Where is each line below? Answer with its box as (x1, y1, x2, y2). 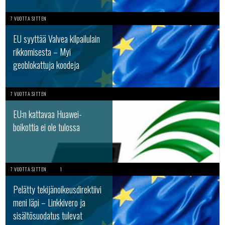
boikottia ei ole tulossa (13, 121, 80, 134)
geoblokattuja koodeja (13, 58, 79, 71)
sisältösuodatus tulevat (13, 209, 82, 222)
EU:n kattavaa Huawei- (13, 107, 82, 121)
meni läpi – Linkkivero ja (13, 196, 85, 209)
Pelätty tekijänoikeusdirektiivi (13, 183, 101, 196)
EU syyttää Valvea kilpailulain (13, 32, 100, 45)
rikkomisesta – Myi (13, 45, 71, 58)
